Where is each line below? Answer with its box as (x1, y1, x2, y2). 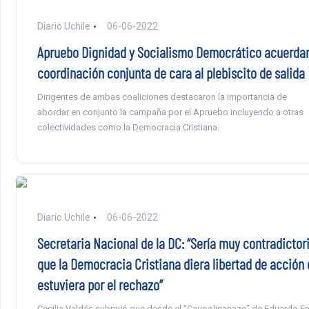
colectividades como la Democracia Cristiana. (37, 122, 219, 133)
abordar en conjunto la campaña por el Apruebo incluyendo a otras (37, 107, 303, 118)
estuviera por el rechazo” (37, 275, 163, 294)
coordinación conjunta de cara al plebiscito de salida (37, 63, 305, 82)
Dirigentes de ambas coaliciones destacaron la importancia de (37, 92, 287, 103)
